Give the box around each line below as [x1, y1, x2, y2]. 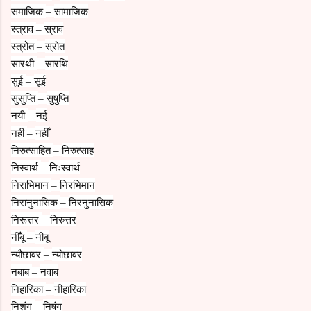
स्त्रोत [11, 38, 37, 53]
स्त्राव [11, 21, 36, 35]
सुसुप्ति [11, 90, 38, 105]
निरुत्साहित [11, 142, 53, 157]
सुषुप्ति [47, 90, 69, 105]
